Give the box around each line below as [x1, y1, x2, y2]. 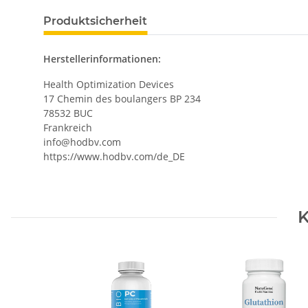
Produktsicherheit [43, 14, 147, 28]
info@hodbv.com [43, 135, 121, 149]
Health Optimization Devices [43, 78, 174, 91]
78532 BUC [43, 107, 93, 120]
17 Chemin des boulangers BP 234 [43, 92, 201, 106]
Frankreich [43, 121, 92, 135]
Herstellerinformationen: [43, 52, 161, 66]
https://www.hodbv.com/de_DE [43, 150, 185, 164]
